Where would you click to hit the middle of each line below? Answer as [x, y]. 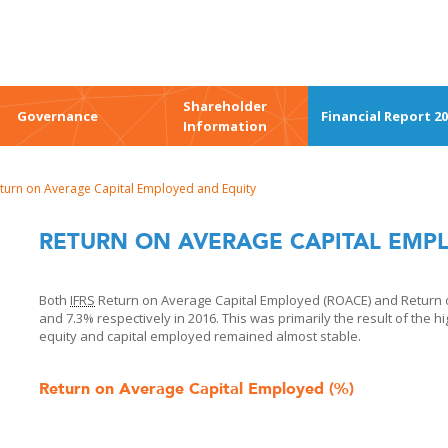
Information [224, 126]
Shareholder [224, 106]
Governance [57, 116]
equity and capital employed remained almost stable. [200, 336]
